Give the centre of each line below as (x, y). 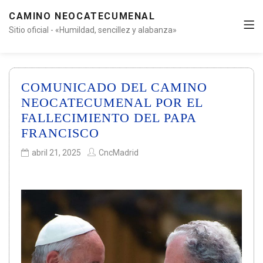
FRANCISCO (60, 133)
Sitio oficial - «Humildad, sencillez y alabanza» (93, 30)
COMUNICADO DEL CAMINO (114, 87)
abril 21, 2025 (56, 153)
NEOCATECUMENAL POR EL (112, 102)
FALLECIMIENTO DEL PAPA (109, 118)
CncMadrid (119, 153)
